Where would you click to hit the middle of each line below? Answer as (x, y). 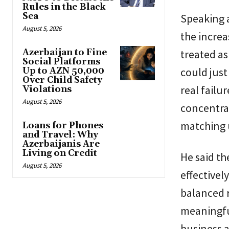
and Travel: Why (60, 135)
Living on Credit (60, 153)
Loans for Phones (63, 125)
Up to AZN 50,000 (63, 71)
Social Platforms (61, 62)
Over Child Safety (62, 80)
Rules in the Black (64, 7)
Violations (47, 89)
